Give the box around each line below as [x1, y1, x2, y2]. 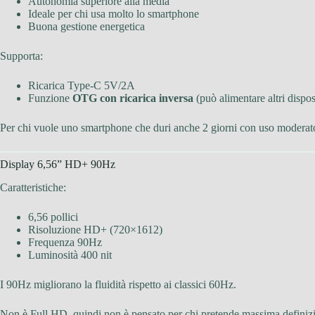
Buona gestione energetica [28, 20, 145, 33]
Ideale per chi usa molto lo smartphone [28, 8, 199, 20]
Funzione [28, 92, 72, 105]
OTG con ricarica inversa [72, 92, 193, 105]
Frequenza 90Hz [28, 236, 102, 249]
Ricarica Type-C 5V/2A [28, 79, 135, 92]
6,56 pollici [28, 211, 78, 224]
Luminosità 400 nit [28, 249, 112, 262]
